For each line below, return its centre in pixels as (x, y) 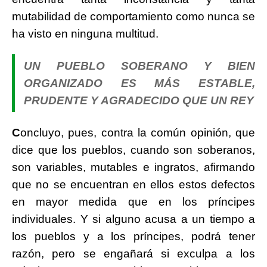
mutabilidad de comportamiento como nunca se (133, 17)
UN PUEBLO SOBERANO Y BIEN (139, 66)
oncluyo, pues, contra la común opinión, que (138, 133)
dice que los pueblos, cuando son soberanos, (133, 150)
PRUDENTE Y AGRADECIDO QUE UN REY (139, 101)
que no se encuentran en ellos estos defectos (133, 185)
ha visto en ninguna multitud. (85, 34)
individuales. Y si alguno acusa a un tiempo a (133, 219)
